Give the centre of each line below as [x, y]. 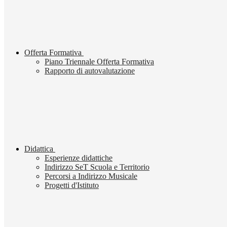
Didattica [39, 149]
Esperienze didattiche [79, 158]
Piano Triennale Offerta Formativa [99, 62]
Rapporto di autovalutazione [90, 71]
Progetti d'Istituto [72, 185]
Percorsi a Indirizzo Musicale [91, 176]
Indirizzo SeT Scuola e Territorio [97, 167]
